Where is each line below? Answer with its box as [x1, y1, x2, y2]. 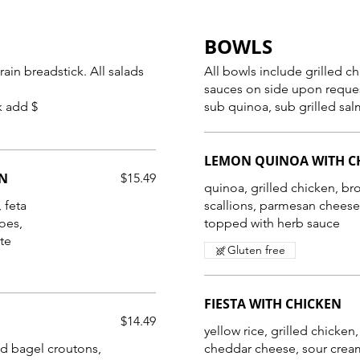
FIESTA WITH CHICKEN [204, 295, 342, 313]
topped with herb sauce [204, 215, 340, 231]
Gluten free [227, 243, 285, 257]
